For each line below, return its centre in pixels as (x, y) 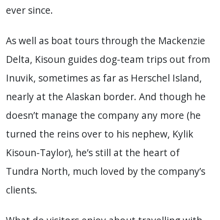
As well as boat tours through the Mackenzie (106, 41)
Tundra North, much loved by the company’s (106, 171)
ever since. (29, 10)
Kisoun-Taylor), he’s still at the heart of (93, 153)
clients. (22, 190)
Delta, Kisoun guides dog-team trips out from (108, 59)
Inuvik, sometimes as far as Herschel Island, (104, 78)
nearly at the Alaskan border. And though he (106, 97)
